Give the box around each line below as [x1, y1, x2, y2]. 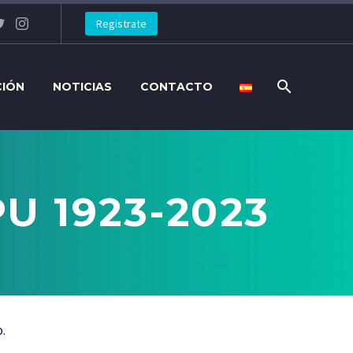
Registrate [95, 17, 147, 31]
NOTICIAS [53, 80, 112, 94]
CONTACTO [140, 80, 213, 94]
